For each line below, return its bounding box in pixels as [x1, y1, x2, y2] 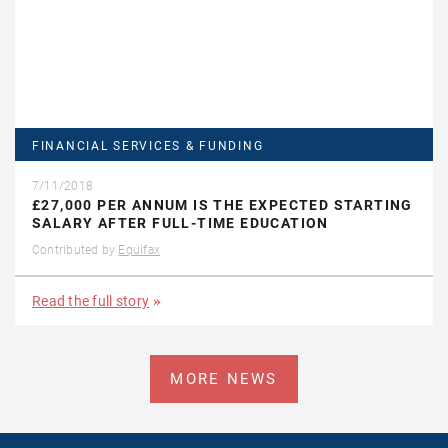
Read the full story [32, 292, 150, 309]
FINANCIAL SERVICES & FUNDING [32, 138, 264, 153]
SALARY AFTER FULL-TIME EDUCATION [32, 214, 329, 231]
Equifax [118, 242, 161, 257]
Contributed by [32, 242, 119, 257]
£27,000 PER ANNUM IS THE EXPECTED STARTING [32, 196, 413, 213]
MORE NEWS [170, 369, 278, 388]
